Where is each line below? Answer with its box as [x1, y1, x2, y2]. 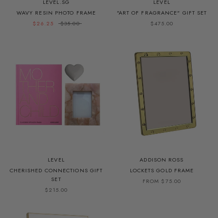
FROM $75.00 [142, 177, 182, 185]
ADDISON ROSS [140, 155, 184, 163]
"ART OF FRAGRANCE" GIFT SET [116, 8, 207, 17]
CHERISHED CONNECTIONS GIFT [9, 166, 103, 174]
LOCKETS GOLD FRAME [129, 166, 194, 174]
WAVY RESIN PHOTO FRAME [16, 8, 96, 17]
